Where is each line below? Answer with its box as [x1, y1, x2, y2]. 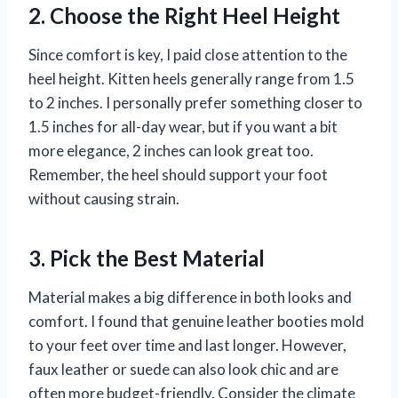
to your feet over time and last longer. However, [28, 335, 346, 354]
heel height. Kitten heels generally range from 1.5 [28, 68, 354, 88]
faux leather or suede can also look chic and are [28, 359, 338, 378]
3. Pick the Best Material [28, 244, 265, 271]
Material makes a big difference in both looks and [28, 287, 352, 306]
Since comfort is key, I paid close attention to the [28, 44, 347, 64]
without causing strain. [28, 188, 179, 208]
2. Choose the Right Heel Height [28, 2, 340, 28]
